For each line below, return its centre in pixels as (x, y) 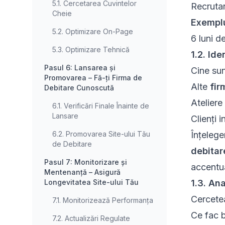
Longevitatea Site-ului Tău (91, 182)
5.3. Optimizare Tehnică (91, 50)
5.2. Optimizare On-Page (93, 32)
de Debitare (72, 144)
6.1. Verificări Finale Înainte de (101, 106)
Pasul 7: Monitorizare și (86, 162)
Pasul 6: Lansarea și (80, 68)
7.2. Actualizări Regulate (91, 218)
